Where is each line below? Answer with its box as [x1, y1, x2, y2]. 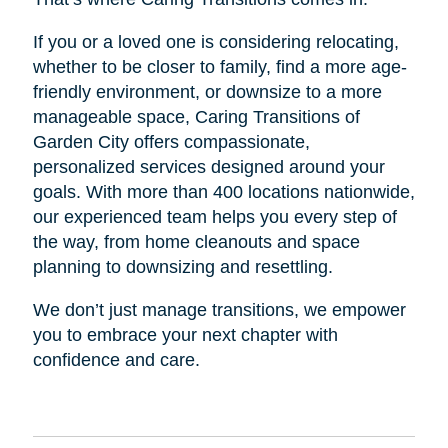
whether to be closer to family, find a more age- [32, 57, 407, 78]
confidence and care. [32, 350, 200, 371]
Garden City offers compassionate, [32, 132, 310, 153]
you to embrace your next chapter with [32, 325, 338, 346]
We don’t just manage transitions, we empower [32, 300, 406, 321]
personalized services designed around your [32, 157, 385, 178]
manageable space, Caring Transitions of [32, 107, 360, 128]
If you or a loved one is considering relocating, [32, 32, 399, 53]
